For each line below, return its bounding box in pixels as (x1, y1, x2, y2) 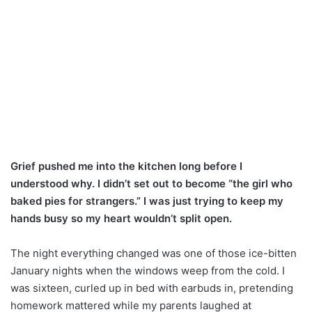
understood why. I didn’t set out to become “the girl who (10, 176, 292, 190)
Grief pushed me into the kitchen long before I (10, 159, 242, 173)
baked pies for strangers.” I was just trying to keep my (10, 194, 283, 208)
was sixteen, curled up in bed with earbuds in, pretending (10, 281, 293, 295)
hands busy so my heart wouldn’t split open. (10, 211, 232, 225)
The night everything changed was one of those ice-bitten (10, 246, 297, 260)
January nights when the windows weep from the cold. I (10, 263, 285, 277)
